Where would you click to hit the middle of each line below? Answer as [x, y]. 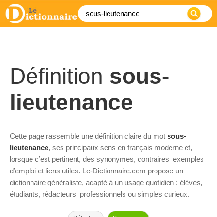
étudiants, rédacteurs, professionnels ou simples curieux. [100, 194]
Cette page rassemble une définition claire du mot [88, 136]
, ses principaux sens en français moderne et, [120, 147]
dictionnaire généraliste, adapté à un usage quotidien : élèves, [106, 182]
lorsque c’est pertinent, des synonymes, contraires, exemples [107, 159]
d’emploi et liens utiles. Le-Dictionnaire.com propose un [96, 171]
